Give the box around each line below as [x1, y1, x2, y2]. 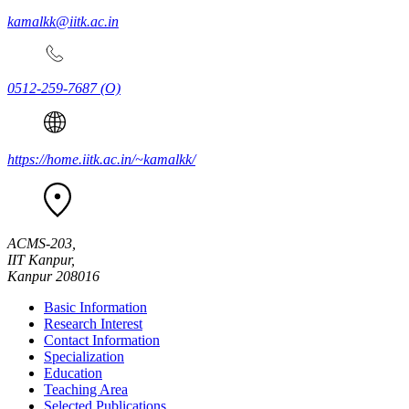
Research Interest [44, 316, 142, 332]
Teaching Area [44, 382, 128, 398]
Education [44, 365, 102, 382]
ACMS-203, [7, 236, 76, 252]
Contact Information [44, 332, 160, 349]
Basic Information [44, 299, 147, 316]
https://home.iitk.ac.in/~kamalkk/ [7, 152, 195, 168]
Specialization [44, 349, 124, 365]
